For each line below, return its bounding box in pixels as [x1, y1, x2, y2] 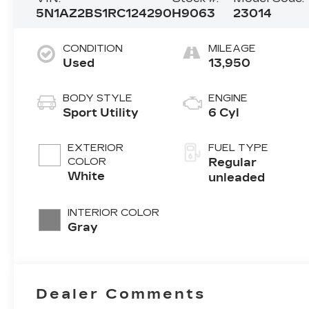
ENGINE [208, 92, 248, 104]
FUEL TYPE [208, 141, 269, 154]
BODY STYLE [63, 92, 133, 104]
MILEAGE [208, 42, 257, 54]
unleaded [208, 170, 266, 184]
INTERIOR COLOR [68, 206, 160, 219]
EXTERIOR [68, 141, 124, 154]
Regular [208, 155, 257, 169]
